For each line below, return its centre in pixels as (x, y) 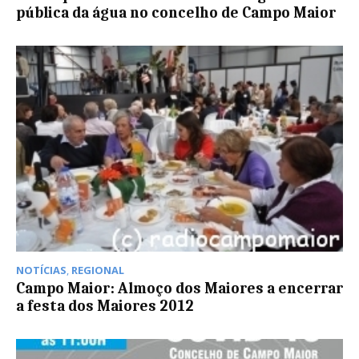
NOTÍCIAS (41, 270)
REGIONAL (98, 270)
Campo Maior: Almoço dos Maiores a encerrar (179, 288)
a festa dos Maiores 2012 (105, 306)
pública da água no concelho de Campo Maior (176, 12)
